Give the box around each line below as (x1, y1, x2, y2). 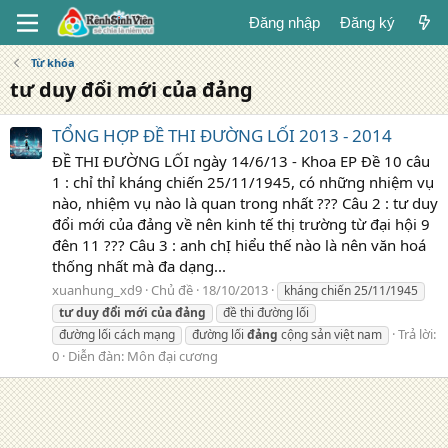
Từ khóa (30, 55, 75, 70)
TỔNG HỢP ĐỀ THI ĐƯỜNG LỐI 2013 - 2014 (52, 124, 392, 148)
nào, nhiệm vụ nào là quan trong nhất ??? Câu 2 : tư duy (52, 193, 438, 214)
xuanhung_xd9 (52, 280, 142, 299)
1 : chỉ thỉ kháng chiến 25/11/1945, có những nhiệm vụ (52, 172, 434, 193)
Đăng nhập (248, 14, 320, 31)
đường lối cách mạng (59, 325, 175, 343)
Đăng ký (339, 14, 395, 31)
